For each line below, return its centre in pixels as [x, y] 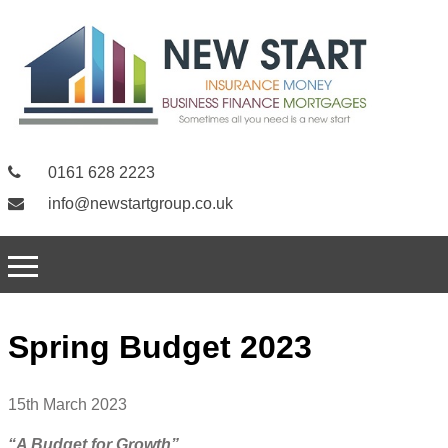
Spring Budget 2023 [160, 347]
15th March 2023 [67, 404]
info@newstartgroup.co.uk [138, 204]
